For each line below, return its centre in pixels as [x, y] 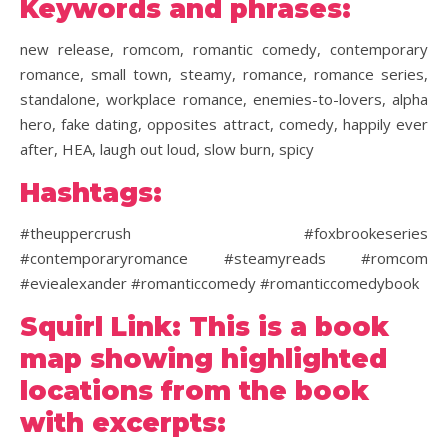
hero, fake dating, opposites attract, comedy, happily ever [224, 124]
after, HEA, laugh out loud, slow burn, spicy [167, 149]
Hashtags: [91, 193]
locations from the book [194, 391]
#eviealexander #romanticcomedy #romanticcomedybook [219, 283]
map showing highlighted [203, 359]
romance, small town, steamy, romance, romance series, [224, 74]
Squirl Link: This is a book [204, 327]
